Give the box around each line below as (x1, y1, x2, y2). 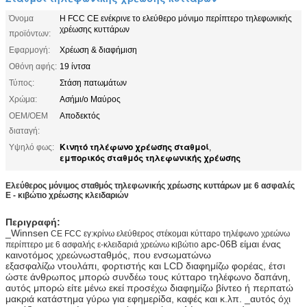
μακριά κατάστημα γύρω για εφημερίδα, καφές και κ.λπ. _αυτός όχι (5, 293, 291, 304)
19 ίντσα (60, 61, 90, 71)
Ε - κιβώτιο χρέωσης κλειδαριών (5, 190, 129, 200)
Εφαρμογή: (9, 45, 50, 55)
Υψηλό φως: (9, 142, 54, 152)
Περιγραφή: (5, 216, 60, 228)
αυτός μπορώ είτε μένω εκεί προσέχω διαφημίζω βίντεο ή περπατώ (5, 282, 293, 293)
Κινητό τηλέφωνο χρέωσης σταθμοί (60, 140, 209, 153)
